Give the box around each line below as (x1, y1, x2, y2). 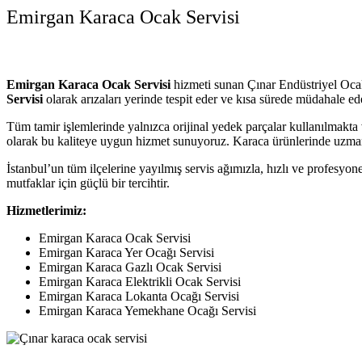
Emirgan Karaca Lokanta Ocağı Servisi (39, 289, 239, 304)
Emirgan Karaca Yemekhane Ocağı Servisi (39, 304, 256, 318)
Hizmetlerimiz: (6, 204, 86, 218)
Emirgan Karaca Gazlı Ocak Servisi (39, 260, 221, 275)
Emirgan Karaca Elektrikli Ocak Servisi (39, 275, 241, 289)
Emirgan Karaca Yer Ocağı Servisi (39, 246, 214, 260)
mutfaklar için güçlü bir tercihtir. (6, 176, 170, 191)
